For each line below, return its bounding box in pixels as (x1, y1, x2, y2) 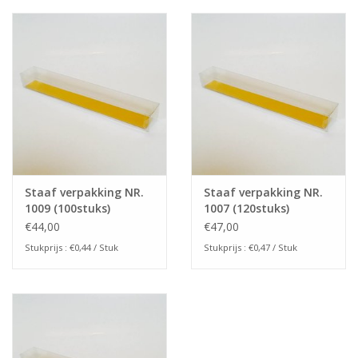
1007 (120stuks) (204, 201, 289, 217)
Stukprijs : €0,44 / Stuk (25, 241, 118, 254)
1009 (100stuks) (25, 201, 110, 217)
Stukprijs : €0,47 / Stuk (204, 241, 297, 254)
